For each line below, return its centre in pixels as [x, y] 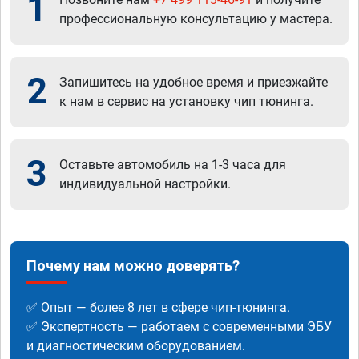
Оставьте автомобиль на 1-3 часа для [173, 164]
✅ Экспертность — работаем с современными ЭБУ [179, 326]
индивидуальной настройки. [145, 184]
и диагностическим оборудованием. [136, 345]
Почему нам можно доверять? [133, 265]
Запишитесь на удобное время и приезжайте [194, 82]
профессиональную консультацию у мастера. [196, 18]
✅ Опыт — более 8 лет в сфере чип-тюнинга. [158, 307]
